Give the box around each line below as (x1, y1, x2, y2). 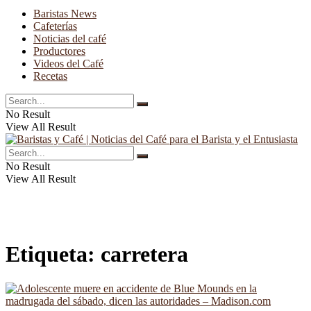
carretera (101, 242, 188, 267)
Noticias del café (33, 33, 106, 44)
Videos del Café (33, 58, 103, 69)
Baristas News (33, 8, 96, 19)
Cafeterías (33, 20, 77, 32)
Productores (33, 45, 85, 57)
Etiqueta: (6, 242, 101, 267)
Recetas (33, 70, 67, 82)
